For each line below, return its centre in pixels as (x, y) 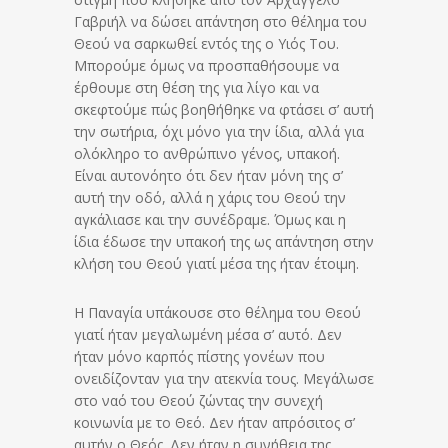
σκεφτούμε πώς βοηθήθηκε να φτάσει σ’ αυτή (224, 110)
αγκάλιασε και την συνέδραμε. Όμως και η (210, 220)
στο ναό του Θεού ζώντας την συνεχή (198, 401)
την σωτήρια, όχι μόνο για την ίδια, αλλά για (219, 132)
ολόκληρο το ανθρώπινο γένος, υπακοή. (207, 154)
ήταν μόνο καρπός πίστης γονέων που (199, 357)
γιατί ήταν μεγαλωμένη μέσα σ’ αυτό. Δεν (208, 335)
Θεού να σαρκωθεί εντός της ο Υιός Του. (206, 44)
